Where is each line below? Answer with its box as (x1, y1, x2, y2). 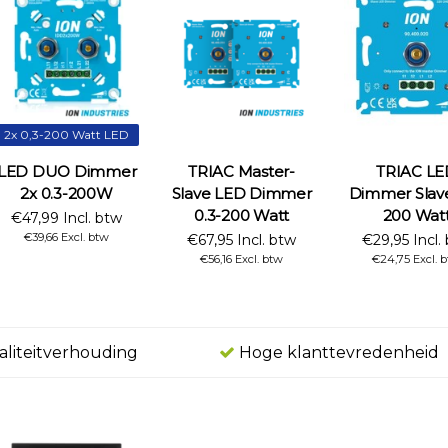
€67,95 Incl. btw (187, 230, 296, 249)
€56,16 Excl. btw (200, 251, 283, 266)
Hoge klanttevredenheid (234, 342, 439, 362)
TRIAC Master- (188, 161, 295, 181)
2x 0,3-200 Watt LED (4, 126, 129, 142)
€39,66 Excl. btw (24, 229, 109, 244)
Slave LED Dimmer (171, 183, 312, 203)
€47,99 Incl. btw (11, 208, 122, 227)
